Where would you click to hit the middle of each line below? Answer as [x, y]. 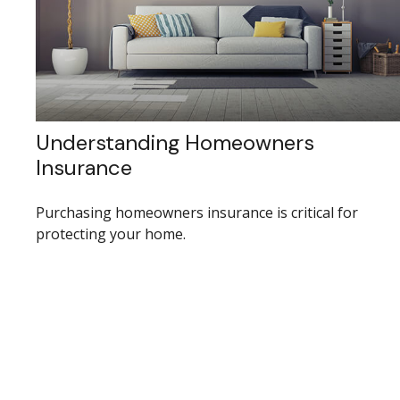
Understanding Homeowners [175, 142]
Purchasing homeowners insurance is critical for [197, 212]
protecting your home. [111, 233]
